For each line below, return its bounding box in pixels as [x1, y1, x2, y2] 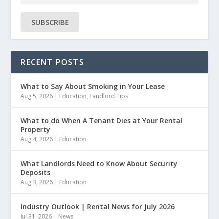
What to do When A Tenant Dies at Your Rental [21, 116, 183, 125]
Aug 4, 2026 [21, 135, 53, 143]
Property [21, 125, 51, 134]
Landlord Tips [89, 92, 129, 100]
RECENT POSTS [21, 57, 84, 67]
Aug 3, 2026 [21, 178, 53, 186]
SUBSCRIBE [31, 17, 69, 27]
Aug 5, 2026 [21, 92, 53, 100]
